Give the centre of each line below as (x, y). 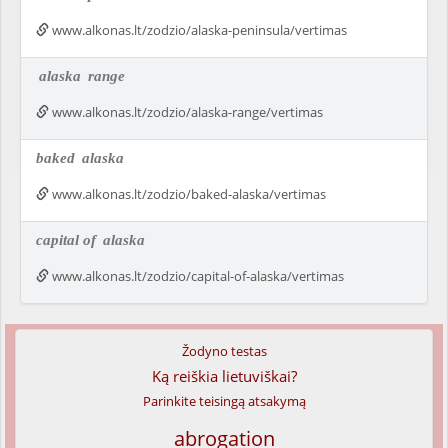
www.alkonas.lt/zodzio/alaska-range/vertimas (186, 112)
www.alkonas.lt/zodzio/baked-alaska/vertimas (187, 194)
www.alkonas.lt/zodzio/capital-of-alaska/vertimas (196, 276)
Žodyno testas (224, 351)
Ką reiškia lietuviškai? (224, 376)
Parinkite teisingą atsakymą (224, 401)
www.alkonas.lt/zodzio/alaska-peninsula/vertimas (198, 30)
